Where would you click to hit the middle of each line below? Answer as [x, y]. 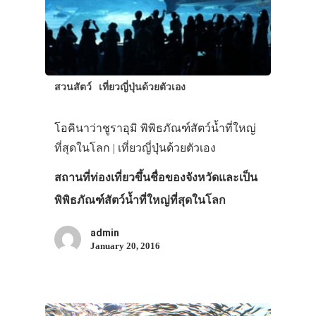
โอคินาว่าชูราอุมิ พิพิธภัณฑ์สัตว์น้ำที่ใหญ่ [155, 128]
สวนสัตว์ [73, 86]
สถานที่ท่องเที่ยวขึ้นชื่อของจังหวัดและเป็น [156, 177]
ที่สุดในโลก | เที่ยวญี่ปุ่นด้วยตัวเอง [135, 147]
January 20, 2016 [125, 245]
